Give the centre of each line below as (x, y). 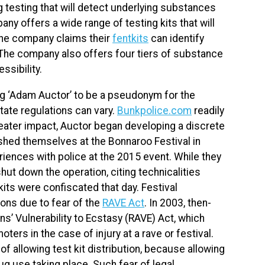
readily (208, 110)
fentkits (130, 38)
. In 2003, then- (178, 203)
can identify (176, 38)
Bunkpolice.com (154, 110)
